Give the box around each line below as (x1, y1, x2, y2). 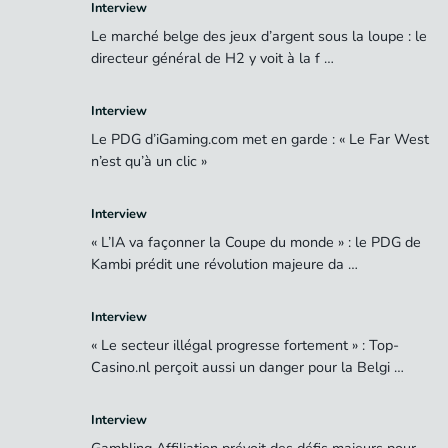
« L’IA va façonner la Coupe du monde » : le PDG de (91, 232, 421, 253)
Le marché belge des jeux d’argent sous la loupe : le (91, 26, 427, 47)
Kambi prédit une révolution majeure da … (91, 254, 358, 275)
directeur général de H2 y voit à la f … (91, 48, 334, 69)
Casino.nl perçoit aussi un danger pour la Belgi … (91, 357, 404, 378)
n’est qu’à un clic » (91, 151, 211, 172)
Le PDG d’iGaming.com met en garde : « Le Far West (91, 129, 429, 150)
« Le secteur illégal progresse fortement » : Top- (91, 335, 399, 356)
